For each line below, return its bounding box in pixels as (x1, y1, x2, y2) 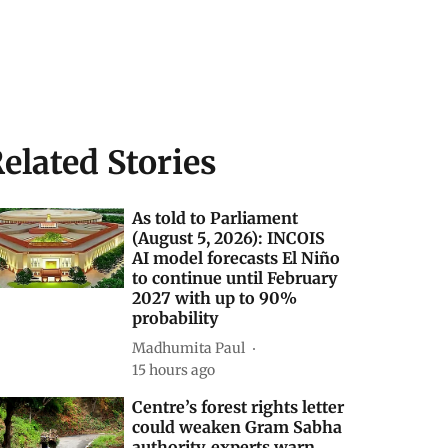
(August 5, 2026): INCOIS (132, 228, 326, 249)
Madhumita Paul (132, 338, 246, 357)
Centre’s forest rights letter (132, 397, 345, 418)
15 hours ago (132, 361, 216, 380)
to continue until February (132, 268, 338, 289)
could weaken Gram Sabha (132, 417, 343, 438)
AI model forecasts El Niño (132, 248, 341, 269)
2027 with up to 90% (132, 288, 298, 309)
